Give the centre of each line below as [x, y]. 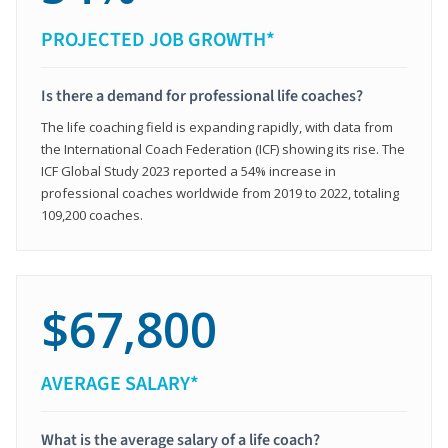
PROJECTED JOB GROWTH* [158, 40]
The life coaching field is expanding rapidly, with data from [217, 127]
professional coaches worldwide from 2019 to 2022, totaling [220, 193]
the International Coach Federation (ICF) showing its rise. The [223, 149]
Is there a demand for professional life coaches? [202, 96]
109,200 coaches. [92, 215]
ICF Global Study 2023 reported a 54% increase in [188, 171]
